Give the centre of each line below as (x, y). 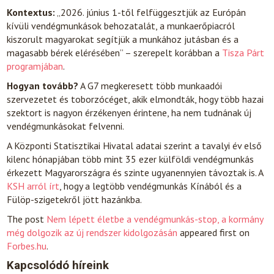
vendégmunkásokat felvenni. (66, 126)
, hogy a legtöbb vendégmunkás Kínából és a (151, 186)
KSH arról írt (33, 186)
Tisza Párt (243, 53)
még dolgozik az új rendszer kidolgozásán (92, 232)
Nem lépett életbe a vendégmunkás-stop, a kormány (155, 219)
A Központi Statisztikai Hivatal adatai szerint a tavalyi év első (135, 146)
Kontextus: (31, 12)
